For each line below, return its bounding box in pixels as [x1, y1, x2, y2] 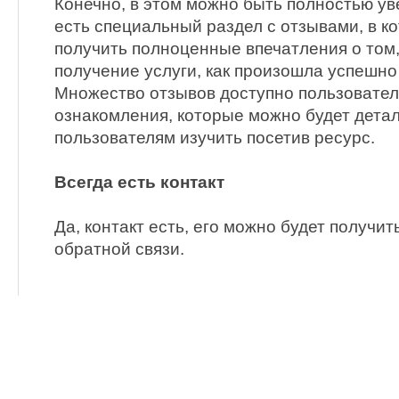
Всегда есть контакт [54, 172, 224, 191]
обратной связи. [54, 239, 184, 258]
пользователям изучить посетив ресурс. [54, 127, 375, 147]
